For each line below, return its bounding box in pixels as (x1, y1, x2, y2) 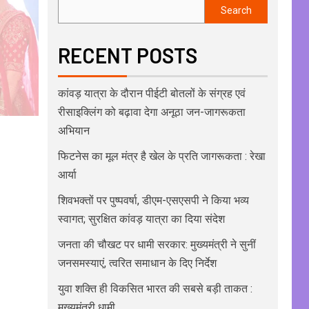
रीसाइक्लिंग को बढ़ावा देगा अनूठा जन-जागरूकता (57, 106, 246, 119)
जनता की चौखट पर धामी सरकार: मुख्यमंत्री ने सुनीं (57, 238, 256, 252)
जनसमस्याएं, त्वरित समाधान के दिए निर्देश (57, 257, 217, 270)
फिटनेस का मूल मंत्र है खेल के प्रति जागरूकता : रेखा (57, 150, 266, 163)
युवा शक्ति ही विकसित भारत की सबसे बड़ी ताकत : (57, 282, 252, 296)
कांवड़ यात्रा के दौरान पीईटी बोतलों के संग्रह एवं (57, 87, 246, 101)
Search (220, 5, 252, 17)
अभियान (57, 124, 90, 138)
